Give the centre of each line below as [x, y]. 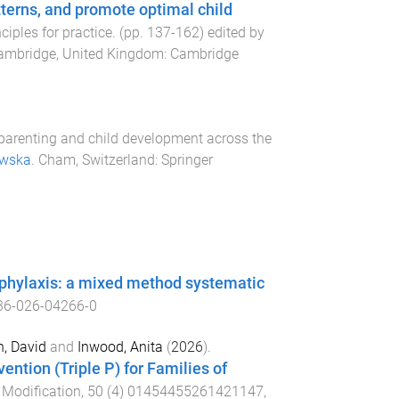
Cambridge [204, 54]
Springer [187, 159]
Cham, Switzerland [96, 159]
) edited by [232, 33]
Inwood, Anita [120, 346]
